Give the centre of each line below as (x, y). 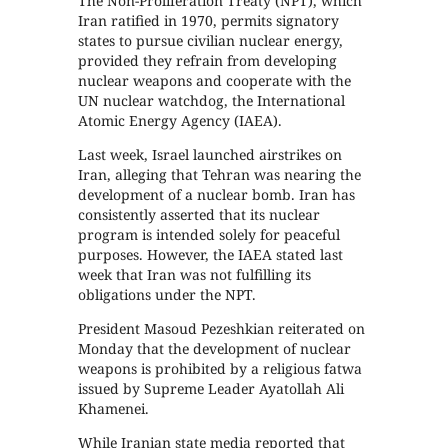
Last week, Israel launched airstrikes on (210, 154)
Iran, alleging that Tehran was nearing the (220, 174)
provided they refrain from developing (208, 60)
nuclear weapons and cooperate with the (215, 80)
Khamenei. (114, 408)
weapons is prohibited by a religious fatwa (220, 368)
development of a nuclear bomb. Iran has (217, 194)
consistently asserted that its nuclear (199, 214)
